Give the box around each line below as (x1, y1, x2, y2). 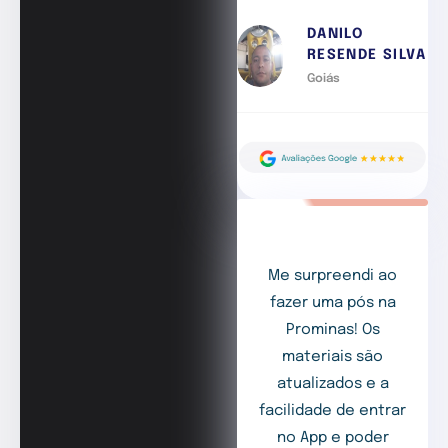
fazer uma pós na (269, 295, 396, 312)
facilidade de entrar (259, 403, 407, 420)
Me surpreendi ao (268, 268, 398, 285)
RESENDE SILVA (306, 48, 427, 63)
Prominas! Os (285, 322, 380, 339)
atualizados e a (276, 376, 389, 393)
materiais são (282, 349, 384, 366)
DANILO (306, 27, 364, 42)
